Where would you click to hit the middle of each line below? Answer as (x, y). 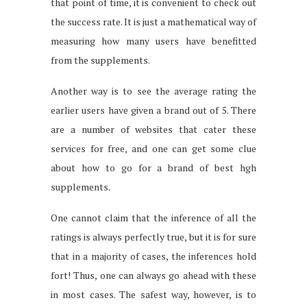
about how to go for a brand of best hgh (153, 168)
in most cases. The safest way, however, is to (153, 295)
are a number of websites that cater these (153, 130)
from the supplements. (100, 60)
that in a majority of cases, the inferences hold (153, 256)
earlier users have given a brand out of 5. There (153, 110)
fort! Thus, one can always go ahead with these (153, 275)
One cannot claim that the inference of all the (153, 218)
